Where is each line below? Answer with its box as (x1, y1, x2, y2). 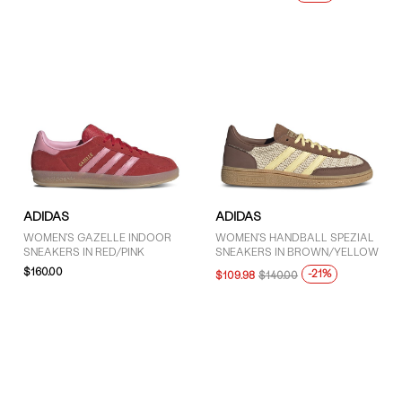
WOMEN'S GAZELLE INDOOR (22, 231, 171, 244)
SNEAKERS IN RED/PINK (22, 245, 144, 258)
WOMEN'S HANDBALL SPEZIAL (214, 231, 374, 244)
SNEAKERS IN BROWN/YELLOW (214, 245, 379, 258)
